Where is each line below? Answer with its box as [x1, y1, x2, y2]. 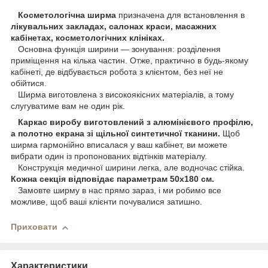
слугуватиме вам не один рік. [11, 101, 125, 111]
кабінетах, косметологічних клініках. [11, 33, 167, 43]
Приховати [11, 222, 57, 232]
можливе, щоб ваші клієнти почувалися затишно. [11, 197, 202, 207]
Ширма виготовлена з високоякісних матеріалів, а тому [11, 90, 234, 100]
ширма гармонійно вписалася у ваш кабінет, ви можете [11, 140, 227, 150]
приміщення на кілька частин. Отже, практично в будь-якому [11, 56, 248, 66]
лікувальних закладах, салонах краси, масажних [11, 22, 217, 32]
